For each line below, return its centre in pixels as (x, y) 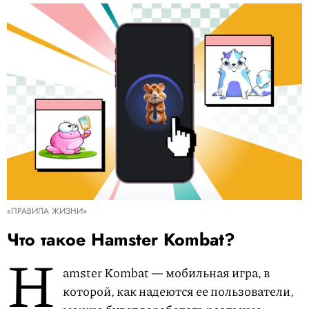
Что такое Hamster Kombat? (121, 240)
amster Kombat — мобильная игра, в (166, 273)
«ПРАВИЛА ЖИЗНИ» (47, 211)
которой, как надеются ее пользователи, (178, 291)
